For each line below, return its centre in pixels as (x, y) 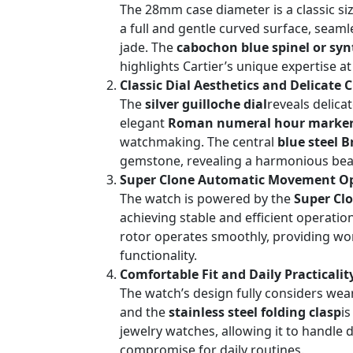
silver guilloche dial (206, 104)
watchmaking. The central (199, 142)
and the (144, 312)
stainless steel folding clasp (255, 312)
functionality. (158, 256)
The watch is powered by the (207, 199)
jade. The (148, 48)
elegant (144, 123)
